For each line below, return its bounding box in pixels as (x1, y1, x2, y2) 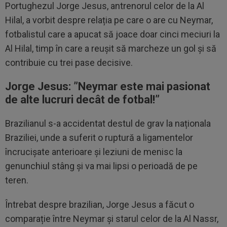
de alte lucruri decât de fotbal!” (5, 93, 160, 106)
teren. (5, 175, 28, 185)
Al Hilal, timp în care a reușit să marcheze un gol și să (5, 43, 216, 54)
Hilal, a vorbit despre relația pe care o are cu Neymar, (5, 15, 213, 25)
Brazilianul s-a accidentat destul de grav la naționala (5, 118, 211, 129)
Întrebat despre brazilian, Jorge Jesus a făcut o (5, 199, 194, 210)
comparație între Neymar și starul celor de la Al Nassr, (5, 213, 218, 224)
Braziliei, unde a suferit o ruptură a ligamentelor (5, 132, 193, 143)
